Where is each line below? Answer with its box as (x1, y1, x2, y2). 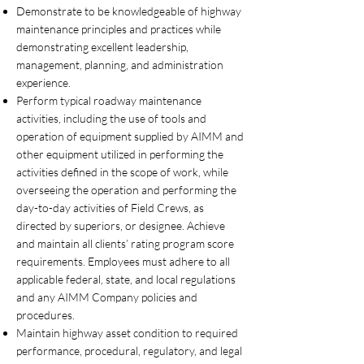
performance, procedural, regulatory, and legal (16, 344, 242, 357)
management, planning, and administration (16, 58, 223, 71)
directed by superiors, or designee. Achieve (16, 219, 225, 232)
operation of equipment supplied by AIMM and (16, 129, 244, 143)
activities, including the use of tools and (16, 111, 206, 125)
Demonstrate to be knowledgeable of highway (16, 4, 241, 18)
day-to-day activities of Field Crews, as (16, 201, 204, 214)
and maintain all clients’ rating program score (16, 236, 234, 250)
